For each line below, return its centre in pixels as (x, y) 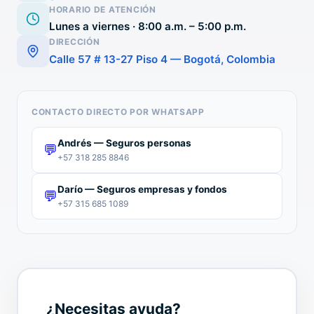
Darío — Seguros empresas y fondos (142, 190)
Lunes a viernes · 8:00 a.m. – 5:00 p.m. (148, 27)
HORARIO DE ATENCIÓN (103, 9)
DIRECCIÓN (75, 42)
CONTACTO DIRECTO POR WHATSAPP (118, 112)
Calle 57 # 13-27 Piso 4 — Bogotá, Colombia (162, 60)
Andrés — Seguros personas (124, 143)
